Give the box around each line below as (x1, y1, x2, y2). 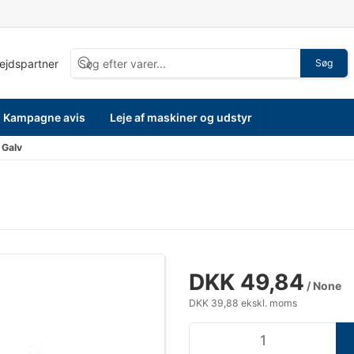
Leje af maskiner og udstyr (110, 110, 253, 124)
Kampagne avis (3, 110, 86, 124)
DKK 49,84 (189, 269, 304, 296)
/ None (304, 279, 341, 292)
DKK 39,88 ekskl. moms (189, 297, 297, 309)
